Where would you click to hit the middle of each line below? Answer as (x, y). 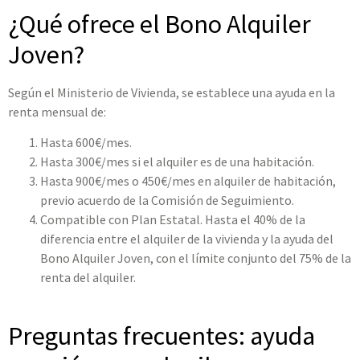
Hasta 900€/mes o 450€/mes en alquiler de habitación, (188, 181)
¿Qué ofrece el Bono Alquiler (160, 24)
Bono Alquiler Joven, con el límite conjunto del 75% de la (196, 258)
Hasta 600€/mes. (86, 143)
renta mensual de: (57, 111)
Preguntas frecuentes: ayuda (162, 336)
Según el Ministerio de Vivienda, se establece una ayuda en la (172, 92)
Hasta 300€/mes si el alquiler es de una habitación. (177, 162)
